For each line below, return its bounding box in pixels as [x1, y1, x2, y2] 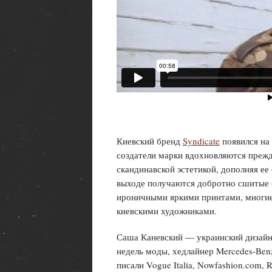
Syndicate [183, 135, 220, 147]
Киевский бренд [117, 135, 183, 147]
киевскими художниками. [117, 205, 217, 217]
